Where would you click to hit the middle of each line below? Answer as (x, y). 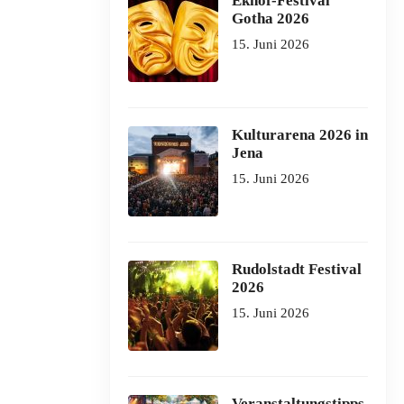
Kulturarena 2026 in (299, 135)
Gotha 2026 (270, 18)
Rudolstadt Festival (296, 269)
